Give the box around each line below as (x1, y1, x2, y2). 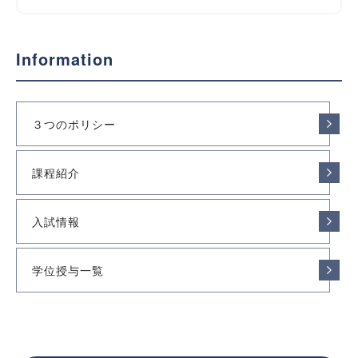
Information (16, 47, 114, 70)
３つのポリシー (32, 116, 117, 132)
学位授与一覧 (32, 262, 105, 278)
